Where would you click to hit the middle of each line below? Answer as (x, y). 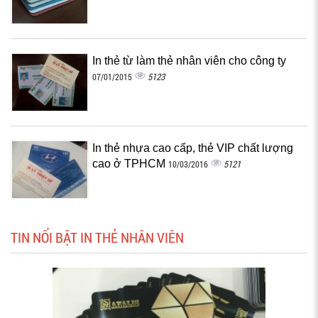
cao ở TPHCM (130, 164)
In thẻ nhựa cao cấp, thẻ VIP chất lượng (193, 148)
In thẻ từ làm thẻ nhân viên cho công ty (189, 61)
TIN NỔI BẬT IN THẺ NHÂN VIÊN (97, 237)
